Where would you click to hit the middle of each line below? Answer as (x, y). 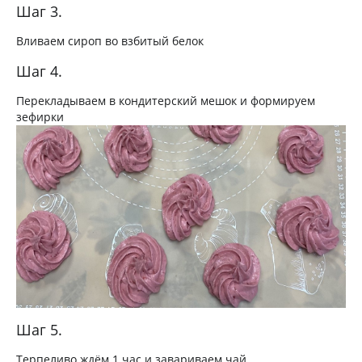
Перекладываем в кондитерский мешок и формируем (166, 100)
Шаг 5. (39, 330)
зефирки (40, 116)
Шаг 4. (39, 71)
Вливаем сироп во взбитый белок (110, 40)
